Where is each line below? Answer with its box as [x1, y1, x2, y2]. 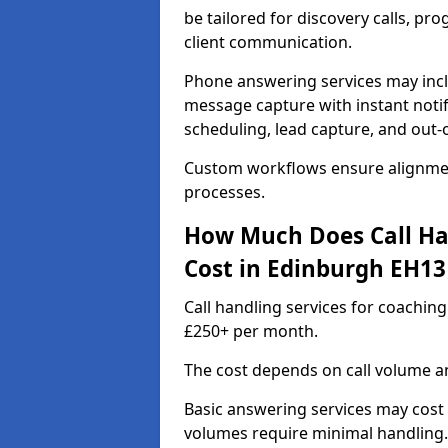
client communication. [184, 31, 352, 53]
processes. [184, 181, 265, 203]
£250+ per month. [184, 320, 318, 342]
